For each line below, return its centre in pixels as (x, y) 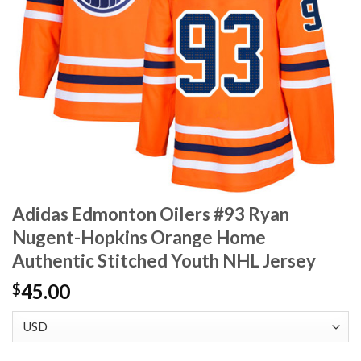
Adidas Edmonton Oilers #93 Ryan (151, 214)
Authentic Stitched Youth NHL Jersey (164, 261)
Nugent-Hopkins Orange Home (139, 238)
